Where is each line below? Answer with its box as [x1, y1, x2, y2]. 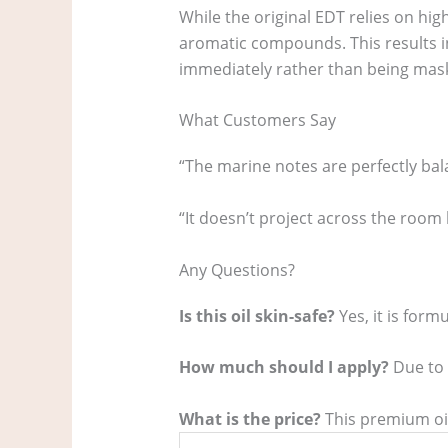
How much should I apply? [178, 356, 389, 379]
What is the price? [178, 407, 321, 430]
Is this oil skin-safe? [178, 304, 335, 327]
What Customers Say [178, 109, 336, 132]
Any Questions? [178, 258, 295, 281]
